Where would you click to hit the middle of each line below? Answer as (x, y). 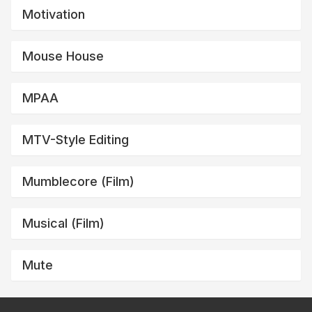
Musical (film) (63, 223)
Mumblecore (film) (78, 181)
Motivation (54, 14)
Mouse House (63, 56)
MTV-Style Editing (76, 139)
